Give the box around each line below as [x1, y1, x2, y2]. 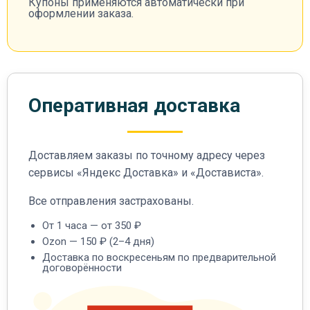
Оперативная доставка [28, 94, 240, 118]
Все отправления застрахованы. [28, 194, 194, 208]
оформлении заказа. [28, 7, 134, 21]
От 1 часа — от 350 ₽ [42, 219, 141, 232]
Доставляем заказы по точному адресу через [28, 149, 265, 163]
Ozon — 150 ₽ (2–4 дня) [42, 235, 154, 248]
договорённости [42, 262, 122, 275]
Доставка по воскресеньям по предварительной [42, 251, 276, 264]
